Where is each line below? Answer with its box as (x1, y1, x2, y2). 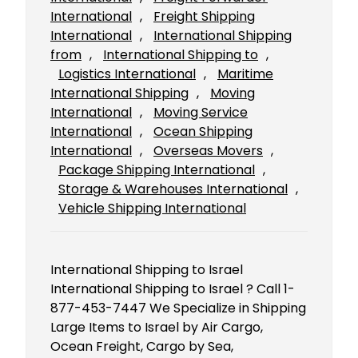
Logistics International (58, 65, 196, 84)
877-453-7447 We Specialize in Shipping (50, 299, 306, 318)
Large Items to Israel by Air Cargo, (50, 318, 263, 337)
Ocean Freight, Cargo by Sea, (50, 337, 233, 356)
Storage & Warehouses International (58, 180, 288, 199)
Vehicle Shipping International (58, 199, 246, 218)
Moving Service (153, 103, 248, 122)
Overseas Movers (153, 141, 263, 161)
